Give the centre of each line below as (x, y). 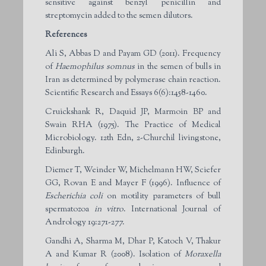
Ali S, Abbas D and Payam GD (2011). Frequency (133, 54)
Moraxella (203, 254)
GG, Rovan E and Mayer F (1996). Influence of (133, 183)
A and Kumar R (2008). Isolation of (115, 254)
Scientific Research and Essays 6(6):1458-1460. (126, 93)
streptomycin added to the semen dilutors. (119, 16)
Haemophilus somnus (95, 67)
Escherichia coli (74, 196)
